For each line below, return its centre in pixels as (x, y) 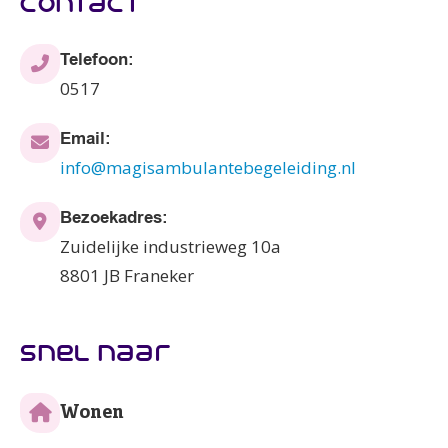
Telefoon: (97, 59)
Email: (85, 138)
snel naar (95, 353)
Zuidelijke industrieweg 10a (170, 246)
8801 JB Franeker (127, 275)
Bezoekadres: (114, 217)
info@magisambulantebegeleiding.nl (208, 167)
